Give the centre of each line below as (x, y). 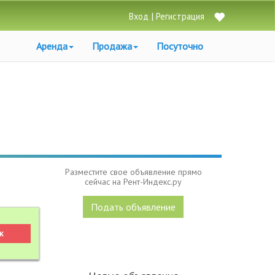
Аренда (52, 46)
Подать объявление (134, 207)
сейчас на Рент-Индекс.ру (134, 182)
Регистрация (180, 16)
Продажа (112, 46)
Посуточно (180, 46)
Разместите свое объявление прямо (133, 172)
